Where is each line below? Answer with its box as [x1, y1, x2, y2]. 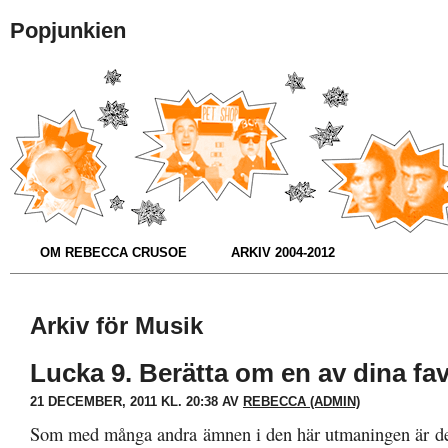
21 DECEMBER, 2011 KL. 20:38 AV [30, 394, 243, 409]
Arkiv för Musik [30, 311, 203, 339]
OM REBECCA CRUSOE [40, 244, 187, 260]
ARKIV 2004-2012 [231, 244, 335, 260]
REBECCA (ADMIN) [243, 394, 360, 409]
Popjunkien [10, 18, 126, 44]
